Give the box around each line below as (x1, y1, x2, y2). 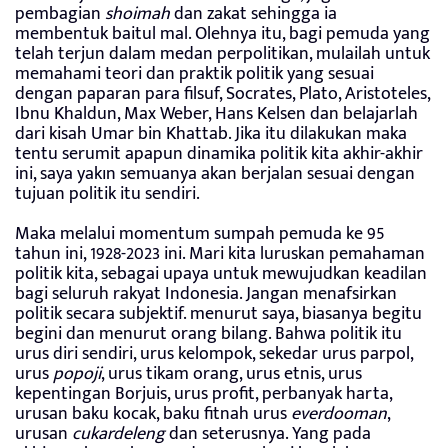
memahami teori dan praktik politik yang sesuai (15, 58, 374, 89)
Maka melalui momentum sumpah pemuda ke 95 (15, 218, 385, 249)
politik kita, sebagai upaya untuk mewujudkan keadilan (15, 258, 427, 289)
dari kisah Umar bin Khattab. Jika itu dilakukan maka (15, 118, 407, 149)
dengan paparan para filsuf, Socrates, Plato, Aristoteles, (15, 78, 430, 109)
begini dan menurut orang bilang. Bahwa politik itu (15, 318, 402, 349)
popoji (53, 358, 101, 389)
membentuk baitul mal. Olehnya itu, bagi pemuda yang (15, 18, 430, 49)
